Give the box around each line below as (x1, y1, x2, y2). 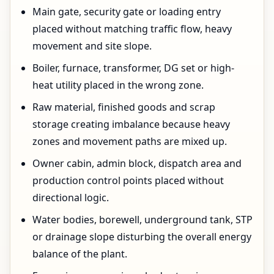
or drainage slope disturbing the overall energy (32, 230, 251, 243)
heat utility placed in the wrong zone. (32, 78, 204, 92)
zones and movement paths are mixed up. (32, 135, 227, 148)
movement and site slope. (32, 39, 152, 53)
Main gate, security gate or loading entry (32, 5, 221, 18)
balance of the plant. (32, 247, 127, 261)
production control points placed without (32, 174, 224, 187)
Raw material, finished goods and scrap (32, 100, 215, 114)
